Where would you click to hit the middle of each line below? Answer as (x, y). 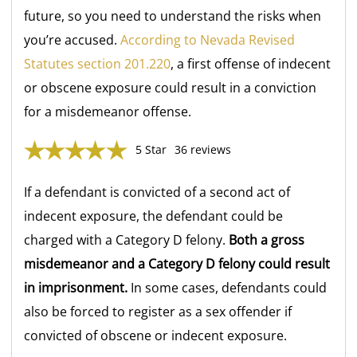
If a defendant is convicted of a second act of (157, 192)
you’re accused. (73, 40)
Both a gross (267, 240)
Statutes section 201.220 (98, 64)
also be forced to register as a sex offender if (158, 312)
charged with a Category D (105, 240)
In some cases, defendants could (228, 288)
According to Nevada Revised (208, 40)
